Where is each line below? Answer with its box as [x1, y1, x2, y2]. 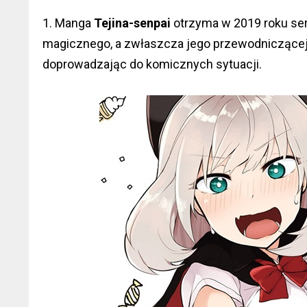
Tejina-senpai [94, 16, 171, 30]
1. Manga [42, 16, 94, 30]
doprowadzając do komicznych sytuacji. [42, 57, 262, 71]
